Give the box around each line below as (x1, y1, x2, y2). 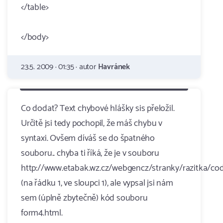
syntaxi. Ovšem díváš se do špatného (21, 131, 155, 146)
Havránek (98, 60, 130, 74)
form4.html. (21, 206, 63, 221)
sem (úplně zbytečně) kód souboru (21, 191, 148, 206)
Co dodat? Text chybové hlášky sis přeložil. (21, 101, 175, 116)
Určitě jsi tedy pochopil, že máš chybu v (21, 116, 163, 131)
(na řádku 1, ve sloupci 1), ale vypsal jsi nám (21, 176, 173, 191)
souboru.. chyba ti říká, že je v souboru (21, 146, 160, 161)
